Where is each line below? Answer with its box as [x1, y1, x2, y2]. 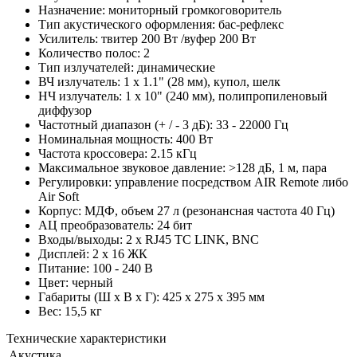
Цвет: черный [38, 275, 113, 289]
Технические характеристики [6, 331, 167, 345]
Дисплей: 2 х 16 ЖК [38, 246, 147, 261]
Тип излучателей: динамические [38, 60, 215, 74]
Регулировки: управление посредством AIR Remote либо [38, 175, 348, 189]
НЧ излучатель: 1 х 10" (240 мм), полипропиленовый [38, 88, 328, 103]
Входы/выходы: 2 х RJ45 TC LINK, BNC [38, 232, 259, 246]
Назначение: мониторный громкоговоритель [38, 2, 281, 17]
